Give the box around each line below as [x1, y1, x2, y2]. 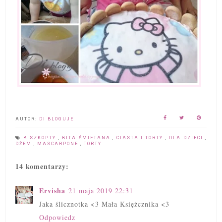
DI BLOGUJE [39, 116, 74, 122]
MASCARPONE [37, 141, 80, 147]
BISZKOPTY [23, 135, 58, 141]
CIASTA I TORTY [116, 135, 166, 141]
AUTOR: [15, 116, 39, 122]
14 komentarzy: [15, 161, 69, 172]
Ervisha [39, 185, 65, 196]
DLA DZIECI [169, 135, 206, 141]
